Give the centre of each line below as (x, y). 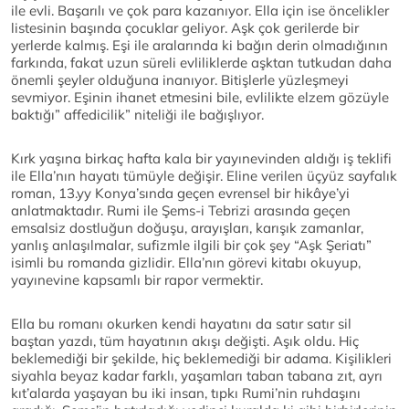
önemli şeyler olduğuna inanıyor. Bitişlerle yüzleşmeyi (180, 80)
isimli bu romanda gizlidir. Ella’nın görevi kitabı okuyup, (186, 263)
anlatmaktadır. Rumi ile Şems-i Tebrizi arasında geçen (181, 211)
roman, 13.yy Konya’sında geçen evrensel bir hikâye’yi (180, 194)
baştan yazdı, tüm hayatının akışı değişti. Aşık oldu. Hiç (185, 341)
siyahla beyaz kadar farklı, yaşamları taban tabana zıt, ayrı (197, 376)
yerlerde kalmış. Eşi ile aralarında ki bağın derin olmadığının (199, 46)
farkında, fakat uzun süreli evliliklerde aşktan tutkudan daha (201, 63)
